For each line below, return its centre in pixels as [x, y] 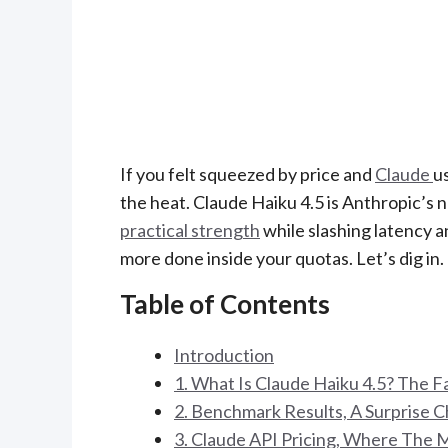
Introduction [224, 355]
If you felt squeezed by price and [247, 174]
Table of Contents [225, 304]
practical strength [190, 230]
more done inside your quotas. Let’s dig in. [282, 258]
